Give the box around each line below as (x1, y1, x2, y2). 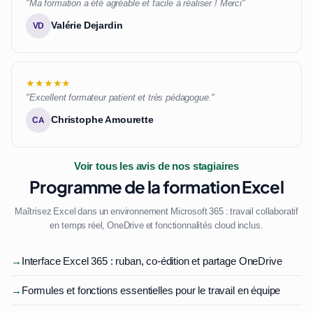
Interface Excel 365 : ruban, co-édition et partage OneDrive (21, 254, 282, 268)
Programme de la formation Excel (29, 176, 284, 197)
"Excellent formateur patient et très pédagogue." (26, 92, 215, 103)
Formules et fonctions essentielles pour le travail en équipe (21, 283, 281, 298)
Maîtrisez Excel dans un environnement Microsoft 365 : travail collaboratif (14, 205, 299, 217)
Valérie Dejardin (51, 19, 123, 31)
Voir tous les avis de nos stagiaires (73, 159, 240, 173)
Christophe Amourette (51, 113, 154, 126)
